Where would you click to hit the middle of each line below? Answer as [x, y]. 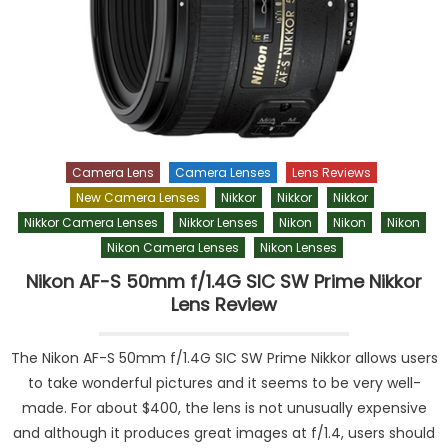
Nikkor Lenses [218, 223]
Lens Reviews [331, 173]
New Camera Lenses [137, 198]
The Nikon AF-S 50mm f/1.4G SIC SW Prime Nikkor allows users [224, 358]
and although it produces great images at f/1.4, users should [224, 433]
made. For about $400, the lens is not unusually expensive [224, 408]
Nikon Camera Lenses [172, 248]
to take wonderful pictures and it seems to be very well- [224, 383]
